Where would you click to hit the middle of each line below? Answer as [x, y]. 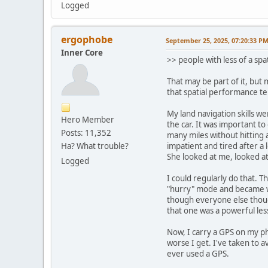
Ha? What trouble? [95, 146]
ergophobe [87, 40]
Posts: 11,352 [86, 133]
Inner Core [82, 53]
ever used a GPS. [198, 254]
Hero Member [88, 120]
